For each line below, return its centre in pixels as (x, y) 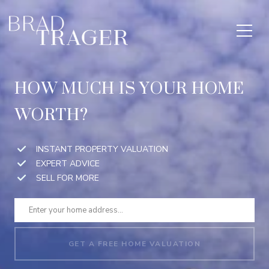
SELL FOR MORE (68, 178)
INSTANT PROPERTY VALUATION (102, 149)
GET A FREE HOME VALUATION (134, 243)
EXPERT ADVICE (68, 163)
